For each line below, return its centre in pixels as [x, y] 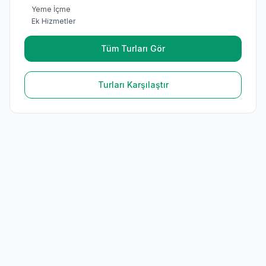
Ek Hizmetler [53, 21]
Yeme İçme [51, 9]
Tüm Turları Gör [133, 48]
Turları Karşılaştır [133, 85]
